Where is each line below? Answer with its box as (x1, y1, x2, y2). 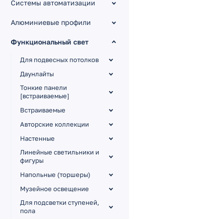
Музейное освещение (20, 184, 89, 193)
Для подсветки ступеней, (20, 198, 99, 206)
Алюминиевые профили (11, 18, 91, 26)
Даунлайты (20, 69, 54, 78)
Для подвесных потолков (20, 55, 99, 64)
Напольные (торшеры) (20, 170, 90, 178)
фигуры (20, 156, 44, 164)
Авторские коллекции (20, 120, 89, 128)
